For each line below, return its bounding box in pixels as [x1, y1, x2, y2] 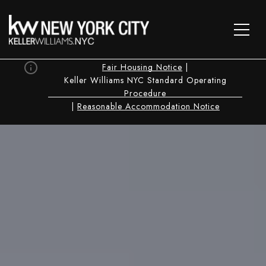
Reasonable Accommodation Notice [77, 100, 220, 112]
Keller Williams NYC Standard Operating [64, 74, 227, 86]
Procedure [124, 87, 166, 99]
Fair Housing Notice [102, 61, 182, 73]
